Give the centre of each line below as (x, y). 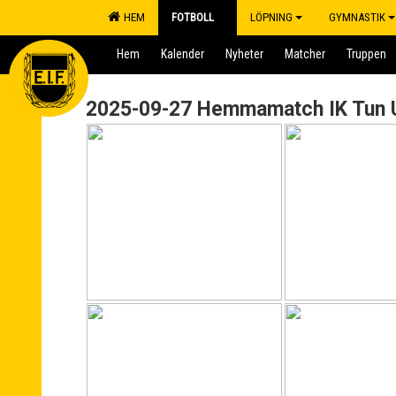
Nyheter (244, 54)
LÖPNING (271, 17)
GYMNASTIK (357, 17)
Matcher (305, 54)
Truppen (366, 54)
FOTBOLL (193, 17)
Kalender (183, 54)
